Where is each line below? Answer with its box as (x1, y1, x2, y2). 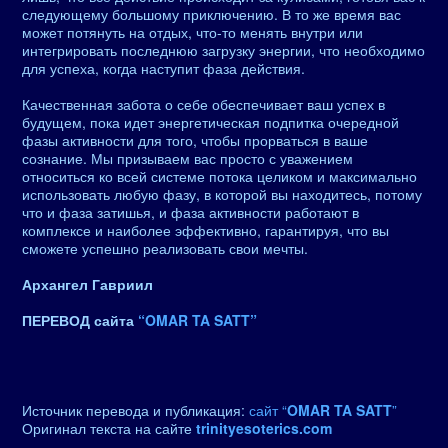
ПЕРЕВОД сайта (22, 310, 138, 330)
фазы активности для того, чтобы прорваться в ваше (22, 130, 368, 150)
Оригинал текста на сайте (22, 418, 196, 438)
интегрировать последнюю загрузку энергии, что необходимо (22, 40, 425, 60)
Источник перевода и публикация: (22, 400, 249, 420)
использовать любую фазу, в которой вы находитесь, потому (22, 184, 422, 204)
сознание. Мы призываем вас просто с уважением (22, 148, 353, 168)
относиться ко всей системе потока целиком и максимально (22, 166, 417, 186)
